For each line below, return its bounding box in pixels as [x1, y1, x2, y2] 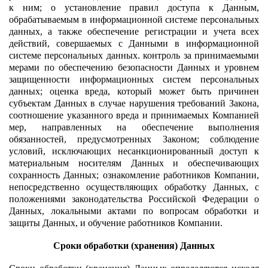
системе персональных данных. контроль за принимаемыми [9, 50, 259, 60]
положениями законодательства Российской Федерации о [9, 193, 259, 204]
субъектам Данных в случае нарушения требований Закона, [9, 98, 259, 108]
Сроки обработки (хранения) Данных [53, 240, 215, 251]
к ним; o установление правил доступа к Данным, [9, 2, 259, 13]
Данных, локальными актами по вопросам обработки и [9, 205, 259, 216]
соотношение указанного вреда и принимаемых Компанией [9, 109, 259, 120]
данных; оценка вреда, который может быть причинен [9, 86, 259, 96]
